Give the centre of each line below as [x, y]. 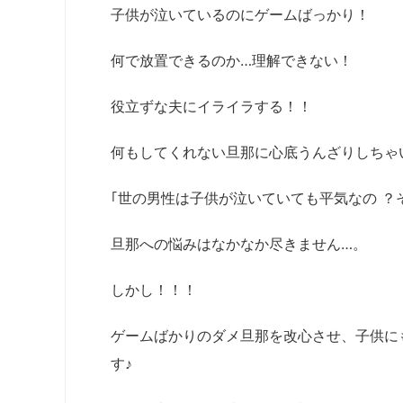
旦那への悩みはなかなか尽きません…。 [239, 243]
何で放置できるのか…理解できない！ [232, 60]
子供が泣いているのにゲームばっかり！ [240, 14]
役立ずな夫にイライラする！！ [211, 106]
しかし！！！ [154, 289]
